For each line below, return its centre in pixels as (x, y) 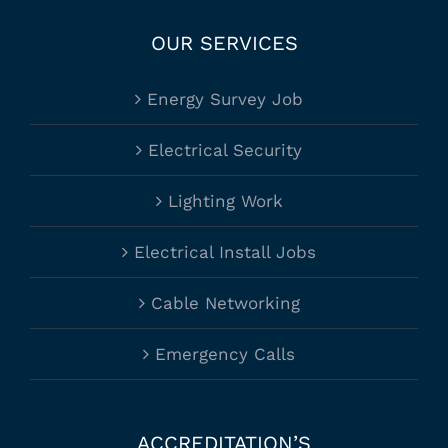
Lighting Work (225, 201)
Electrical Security (225, 150)
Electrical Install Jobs (225, 252)
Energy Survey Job (225, 99)
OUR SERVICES (224, 43)
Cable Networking (225, 303)
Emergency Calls (225, 354)
